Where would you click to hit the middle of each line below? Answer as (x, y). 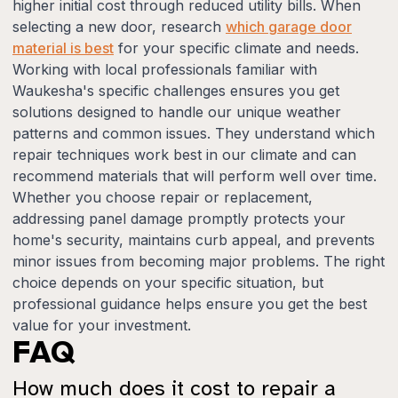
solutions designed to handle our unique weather (177, 111)
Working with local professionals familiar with (165, 69)
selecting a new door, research (119, 26)
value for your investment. (102, 325)
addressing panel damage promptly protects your (179, 218)
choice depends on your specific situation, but (168, 282)
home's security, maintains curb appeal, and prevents (194, 239)
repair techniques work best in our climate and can (184, 154)
